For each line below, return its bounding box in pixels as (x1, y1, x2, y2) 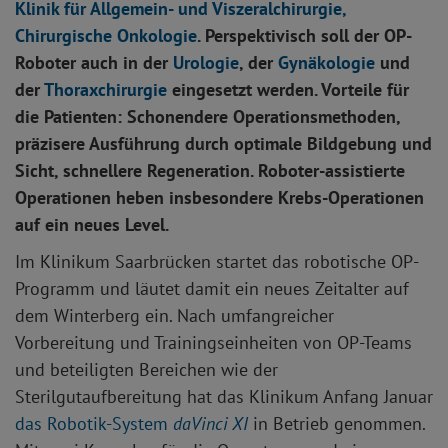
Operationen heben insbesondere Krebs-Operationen (15, 186, 424, 210)
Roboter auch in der (15, 51, 173, 75)
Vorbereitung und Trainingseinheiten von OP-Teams (15, 331, 412, 355)
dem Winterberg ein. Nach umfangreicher (15, 304, 334, 328)
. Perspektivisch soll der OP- (197, 24, 412, 48)
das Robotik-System (15, 412, 173, 436)
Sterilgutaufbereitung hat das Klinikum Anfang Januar (15, 385, 433, 409)
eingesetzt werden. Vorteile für (172, 78, 409, 102)
